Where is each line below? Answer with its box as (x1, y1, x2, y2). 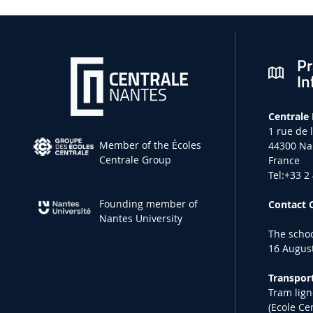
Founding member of (99, 196, 198, 210)
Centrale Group (99, 152, 172, 166)
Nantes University (99, 211, 183, 225)
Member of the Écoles (99, 138, 202, 152)
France (268, 153, 300, 167)
